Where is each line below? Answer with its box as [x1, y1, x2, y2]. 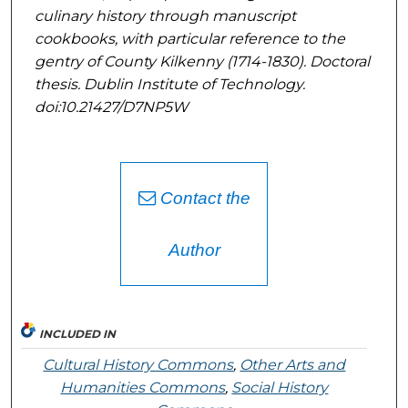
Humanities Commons [60, 379, 226, 397]
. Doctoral [302, 52, 370, 70]
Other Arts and [240, 356, 346, 374]
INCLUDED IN [39, 327, 117, 342]
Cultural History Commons [43, 356, 234, 374]
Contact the [155, 189, 250, 209]
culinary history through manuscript [34, 6, 296, 25]
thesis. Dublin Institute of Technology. [34, 75, 305, 93]
